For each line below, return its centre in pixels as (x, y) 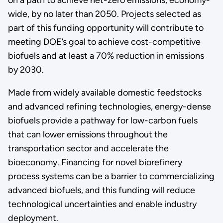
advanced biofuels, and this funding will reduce (101, 190)
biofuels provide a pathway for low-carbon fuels (103, 120)
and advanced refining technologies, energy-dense (109, 106)
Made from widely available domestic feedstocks (105, 92)
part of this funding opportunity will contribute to (106, 28)
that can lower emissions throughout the (88, 134)
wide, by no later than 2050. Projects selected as (104, 14)
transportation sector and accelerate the (88, 148)
